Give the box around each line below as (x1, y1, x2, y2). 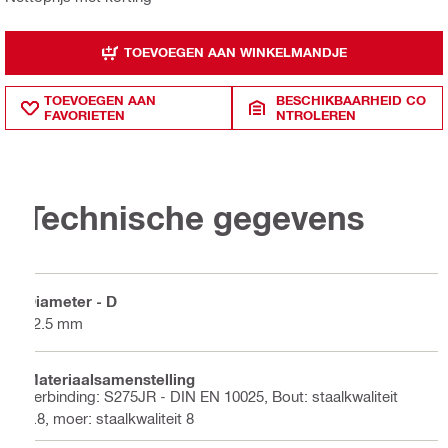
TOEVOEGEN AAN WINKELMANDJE (124, 44, 347, 61)
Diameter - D (25, 292, 117, 311)
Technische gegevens (25, 197, 365, 237)
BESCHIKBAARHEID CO (276, 91, 427, 108)
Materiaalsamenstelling (25, 370, 195, 389)
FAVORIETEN (44, 106, 125, 123)
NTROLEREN (276, 106, 357, 123)
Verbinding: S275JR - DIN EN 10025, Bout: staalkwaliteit (25, 386, 398, 405)
